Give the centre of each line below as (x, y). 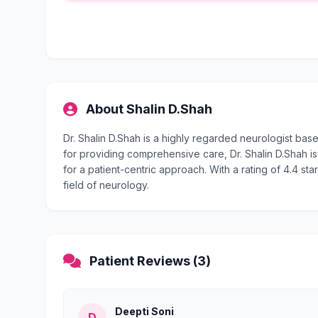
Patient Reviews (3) (150, 261)
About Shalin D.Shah (149, 109)
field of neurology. (106, 185)
